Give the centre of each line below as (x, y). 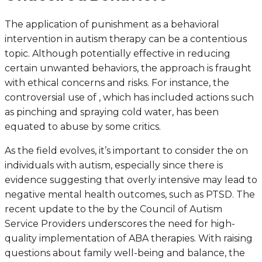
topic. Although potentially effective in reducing (118, 53)
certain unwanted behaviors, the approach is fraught (128, 68)
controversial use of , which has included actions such (129, 97)
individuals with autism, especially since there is (114, 165)
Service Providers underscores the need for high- (120, 223)
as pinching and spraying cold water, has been (112, 112)
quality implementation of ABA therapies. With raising (129, 238)
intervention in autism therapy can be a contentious (126, 39)
